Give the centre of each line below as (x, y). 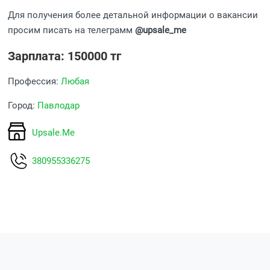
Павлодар (59, 105)
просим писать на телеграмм (72, 30)
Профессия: (35, 81)
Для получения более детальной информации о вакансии (133, 15)
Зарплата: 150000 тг (65, 56)
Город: (23, 105)
